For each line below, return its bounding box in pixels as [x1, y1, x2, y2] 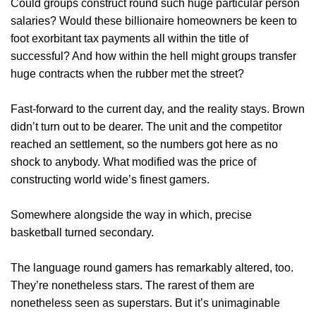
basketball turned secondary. [11, 226, 157, 239]
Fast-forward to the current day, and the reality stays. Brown [11, 103, 305, 116]
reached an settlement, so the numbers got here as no [11, 138, 278, 151]
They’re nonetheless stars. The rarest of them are [11, 279, 255, 292]
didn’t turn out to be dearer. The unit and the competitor [11, 121, 282, 133]
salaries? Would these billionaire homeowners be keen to [11, 15, 297, 28]
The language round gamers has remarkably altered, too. [11, 262, 293, 274]
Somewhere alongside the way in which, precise [11, 209, 252, 221]
